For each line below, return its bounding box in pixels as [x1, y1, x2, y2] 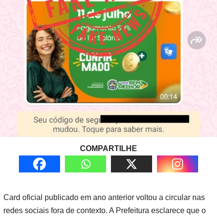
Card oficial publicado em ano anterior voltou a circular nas [3, 193, 205, 201]
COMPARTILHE [80, 144, 137, 153]
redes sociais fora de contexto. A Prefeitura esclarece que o [3, 206, 206, 215]
